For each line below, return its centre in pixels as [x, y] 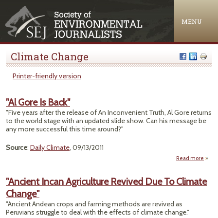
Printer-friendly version [47, 76]
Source [17, 147]
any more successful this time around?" [65, 129]
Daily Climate [50, 147]
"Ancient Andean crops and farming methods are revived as [94, 204]
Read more [190, 158]
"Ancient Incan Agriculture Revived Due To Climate [106, 182]
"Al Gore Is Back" [38, 102]
